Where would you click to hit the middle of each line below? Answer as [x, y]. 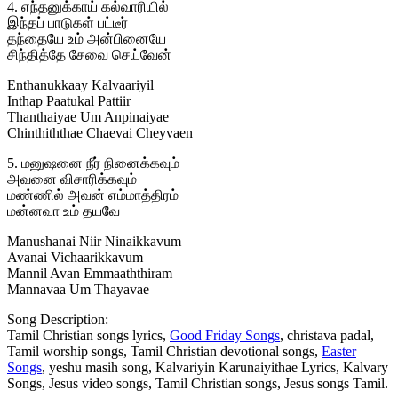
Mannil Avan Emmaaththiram [90, 273]
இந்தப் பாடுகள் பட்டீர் [68, 22]
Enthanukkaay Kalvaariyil [80, 84]
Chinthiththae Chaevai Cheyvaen [100, 132]
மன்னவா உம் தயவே [64, 211]
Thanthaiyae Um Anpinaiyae [88, 116]
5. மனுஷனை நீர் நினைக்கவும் [93, 163]
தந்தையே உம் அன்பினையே [87, 38]
